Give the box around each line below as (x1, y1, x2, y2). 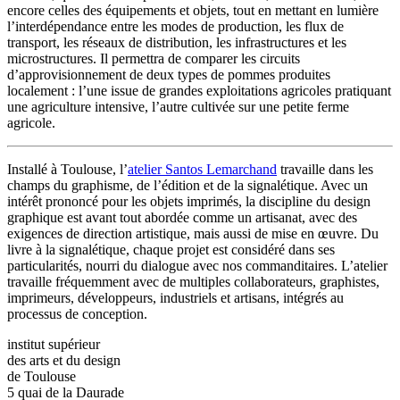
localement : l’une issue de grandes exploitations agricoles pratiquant (7, 82, 391, 98)
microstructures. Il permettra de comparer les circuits (7, 50, 300, 66)
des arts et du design (7, 352, 121, 368)
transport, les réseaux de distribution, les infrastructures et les (7, 34, 346, 50)
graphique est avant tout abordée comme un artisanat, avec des (7, 209, 357, 225)
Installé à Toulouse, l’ (7, 161, 128, 177)
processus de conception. (7, 305, 147, 321)
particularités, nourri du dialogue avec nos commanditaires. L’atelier (7, 257, 387, 273)
